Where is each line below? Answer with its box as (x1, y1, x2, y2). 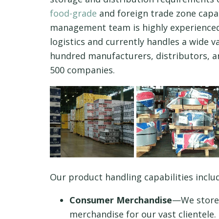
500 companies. (50, 64, 115, 76)
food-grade (50, 7, 97, 19)
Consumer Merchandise (69, 194, 172, 206)
